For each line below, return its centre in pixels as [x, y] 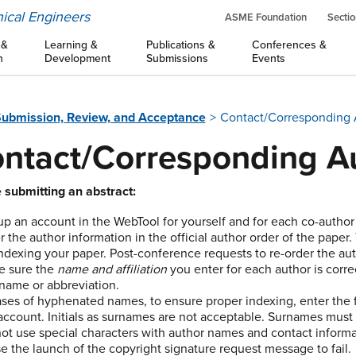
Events [268, 58]
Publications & [181, 45]
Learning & [71, 45]
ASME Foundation [266, 17]
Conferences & [289, 45]
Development [77, 58]
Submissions [178, 58]
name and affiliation [112, 269]
